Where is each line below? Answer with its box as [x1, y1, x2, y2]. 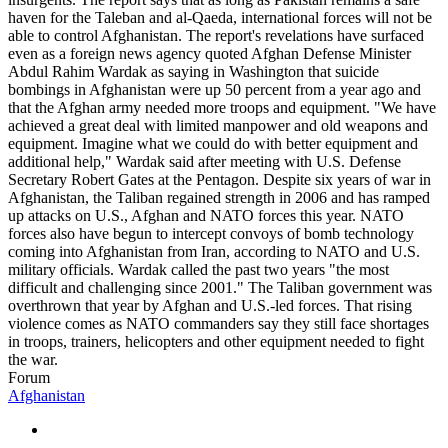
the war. [8, 350, 58, 368]
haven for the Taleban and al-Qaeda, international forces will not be [8, 8, 432, 26]
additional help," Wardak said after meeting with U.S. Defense [8, 152, 401, 170]
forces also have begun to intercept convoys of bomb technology [8, 224, 414, 242]
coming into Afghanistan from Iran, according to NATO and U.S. [8, 242, 420, 260]
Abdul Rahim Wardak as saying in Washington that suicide [8, 62, 379, 80]
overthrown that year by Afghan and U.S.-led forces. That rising [8, 296, 412, 314]
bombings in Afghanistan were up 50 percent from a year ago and [8, 80, 421, 98]
